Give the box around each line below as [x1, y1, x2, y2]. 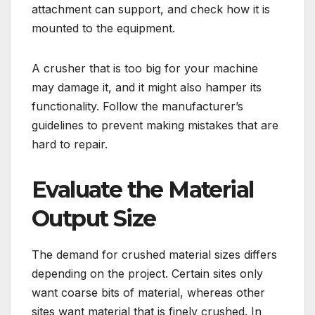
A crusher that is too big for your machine [32, 61, 258, 76]
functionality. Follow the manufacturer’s [32, 99, 243, 114]
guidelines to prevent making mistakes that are [32, 118, 278, 133]
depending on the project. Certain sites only [32, 266, 263, 281]
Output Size [32, 205, 156, 233]
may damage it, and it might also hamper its [32, 80, 262, 95]
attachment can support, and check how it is [32, 2, 270, 17]
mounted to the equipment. [32, 21, 175, 36]
